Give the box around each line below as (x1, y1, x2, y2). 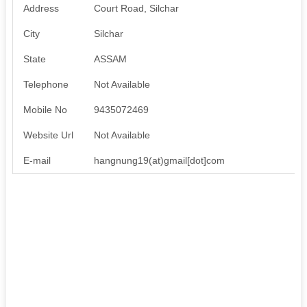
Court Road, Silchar (93, 2, 179, 14)
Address (23, 2, 59, 14)
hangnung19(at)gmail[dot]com (93, 154, 225, 166)
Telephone (23, 78, 69, 90)
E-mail (23, 154, 51, 166)
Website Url (23, 129, 73, 140)
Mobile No (23, 103, 67, 115)
